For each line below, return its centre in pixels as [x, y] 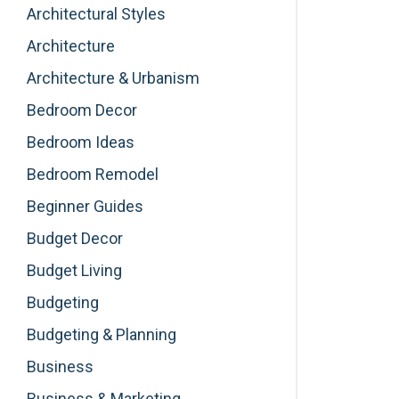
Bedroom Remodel [93, 174]
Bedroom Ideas [81, 142]
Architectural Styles [96, 13]
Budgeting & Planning [102, 334]
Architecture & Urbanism [113, 77]
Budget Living [74, 270]
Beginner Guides [85, 206]
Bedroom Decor [82, 110]
